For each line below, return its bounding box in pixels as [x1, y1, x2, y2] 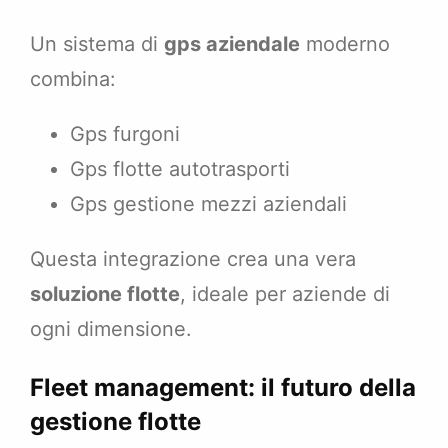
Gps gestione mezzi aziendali [70, 192, 347, 217]
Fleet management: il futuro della [30, 373, 416, 403]
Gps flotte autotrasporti [70, 157, 290, 182]
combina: [30, 67, 116, 92]
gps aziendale [164, 32, 300, 57]
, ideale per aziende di [180, 282, 390, 307]
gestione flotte [30, 407, 201, 437]
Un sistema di [30, 32, 164, 57]
